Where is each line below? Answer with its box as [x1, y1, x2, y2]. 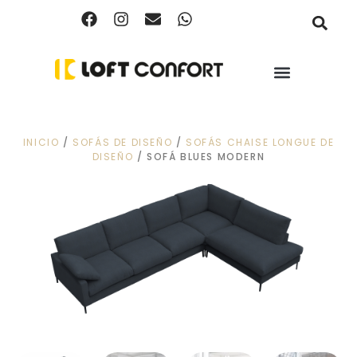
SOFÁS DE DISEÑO [73, 135, 173, 149]
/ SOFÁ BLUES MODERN [133, 149, 265, 163]
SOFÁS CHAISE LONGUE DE [186, 135, 335, 149]
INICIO [22, 135, 60, 149]
